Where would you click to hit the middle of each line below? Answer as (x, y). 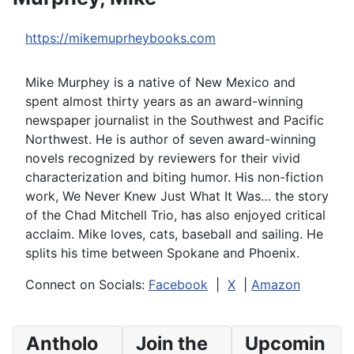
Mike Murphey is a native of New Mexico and (160, 82)
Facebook (178, 284)
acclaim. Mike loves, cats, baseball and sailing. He (174, 234)
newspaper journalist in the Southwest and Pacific (175, 120)
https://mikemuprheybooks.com (121, 38)
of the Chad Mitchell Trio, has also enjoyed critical (175, 215)
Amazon (276, 284)
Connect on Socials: (87, 284)
